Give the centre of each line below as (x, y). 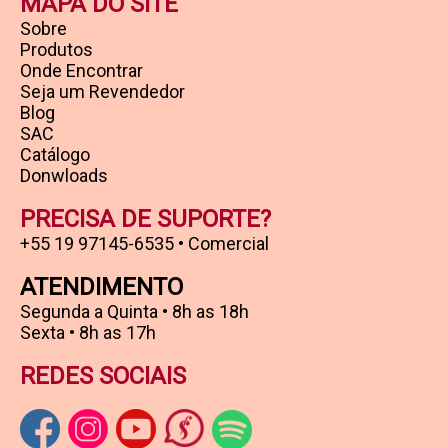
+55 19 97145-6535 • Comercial (144, 243)
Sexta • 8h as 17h (88, 332)
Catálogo (55, 154)
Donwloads (64, 175)
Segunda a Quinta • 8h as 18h (134, 311)
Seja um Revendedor (102, 91)
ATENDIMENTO (101, 286)
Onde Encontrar (81, 70)
